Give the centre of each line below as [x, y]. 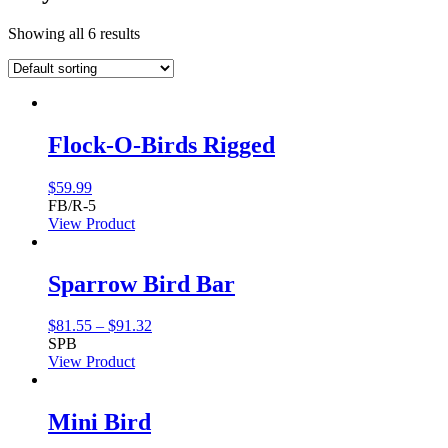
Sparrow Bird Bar [141, 283]
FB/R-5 [72, 205]
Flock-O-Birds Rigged [161, 144]
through [175, 379]
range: [170, 343]
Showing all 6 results [74, 33]
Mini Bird [99, 422]
